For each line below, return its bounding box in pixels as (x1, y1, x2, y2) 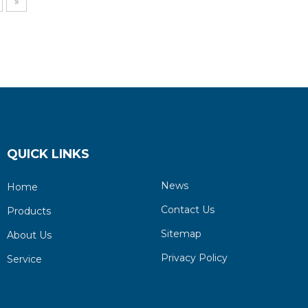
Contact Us (160, 203, 214, 216)
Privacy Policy (160, 252, 228, 264)
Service (6, 253, 42, 265)
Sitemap (160, 228, 201, 240)
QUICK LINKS (6, 146, 89, 162)
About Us (6, 229, 52, 241)
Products (6, 205, 51, 217)
